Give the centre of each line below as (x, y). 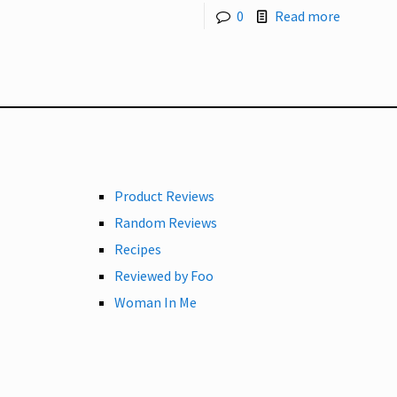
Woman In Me (156, 302)
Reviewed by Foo (164, 275)
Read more (307, 16)
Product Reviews (165, 195)
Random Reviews (166, 222)
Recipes (138, 249)
